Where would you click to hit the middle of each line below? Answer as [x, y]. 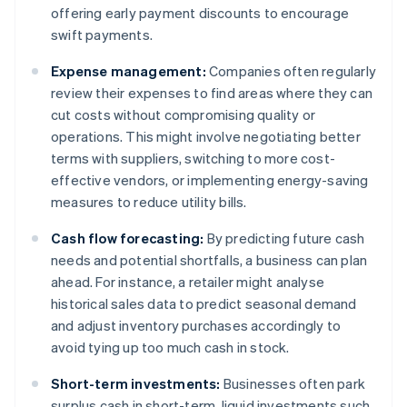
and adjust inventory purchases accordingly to [196, 326]
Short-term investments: [136, 384]
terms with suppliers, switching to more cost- [193, 159]
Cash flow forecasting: [128, 238]
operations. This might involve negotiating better [206, 137]
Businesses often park [293, 384]
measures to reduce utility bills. [149, 202]
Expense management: [129, 71]
